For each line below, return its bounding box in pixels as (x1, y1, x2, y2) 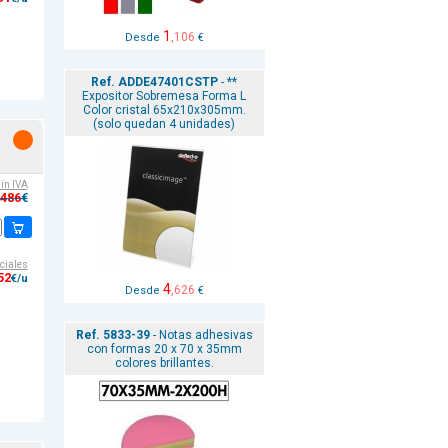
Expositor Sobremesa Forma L (82, 89, 246, 103)
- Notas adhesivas (149, 328, 253, 342)
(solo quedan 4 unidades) (93, 117, 235, 131)
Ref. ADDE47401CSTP (91, 75, 218, 89)
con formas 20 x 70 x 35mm (86, 342, 242, 356)
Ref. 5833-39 (75, 328, 150, 342)
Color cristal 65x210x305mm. (82, 103, 246, 117)
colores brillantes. (114, 356, 214, 370)
